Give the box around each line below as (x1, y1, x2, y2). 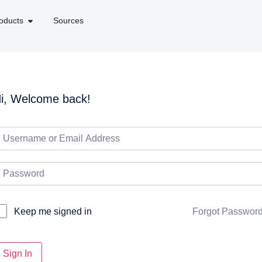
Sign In (3, 249, 32, 259)
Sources (53, 16, 84, 25)
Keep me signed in (14, 206, 92, 217)
